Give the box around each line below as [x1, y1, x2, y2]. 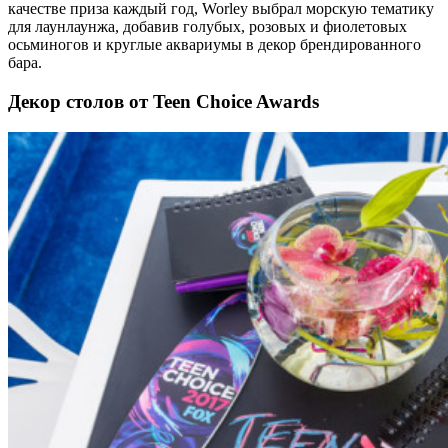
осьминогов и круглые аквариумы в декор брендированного [8, 36, 421, 54]
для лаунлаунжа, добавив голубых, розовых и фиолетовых [8, 18, 407, 36]
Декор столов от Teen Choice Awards [8, 91, 319, 113]
